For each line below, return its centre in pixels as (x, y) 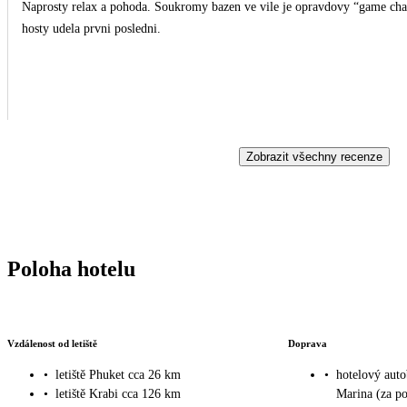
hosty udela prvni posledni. (91, 28)
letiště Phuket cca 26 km (118, 375)
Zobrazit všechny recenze (314, 156)
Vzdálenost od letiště (52, 343)
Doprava (307, 343)
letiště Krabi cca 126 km (118, 394)
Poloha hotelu (71, 268)
